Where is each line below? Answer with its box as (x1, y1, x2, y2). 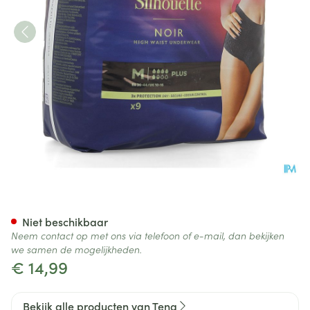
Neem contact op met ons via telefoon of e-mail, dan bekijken (11, 228, 284, 242)
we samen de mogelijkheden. (11, 242, 142, 256)
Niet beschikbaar (22, 214, 108, 229)
